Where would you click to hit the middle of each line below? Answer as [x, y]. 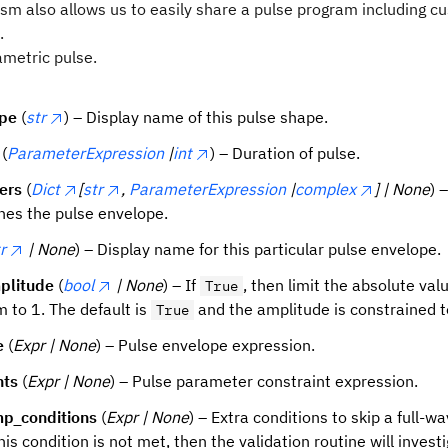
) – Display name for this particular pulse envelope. [258, 249]
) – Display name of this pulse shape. [196, 117]
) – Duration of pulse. [285, 153]
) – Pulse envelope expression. [205, 345]
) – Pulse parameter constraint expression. [264, 381]
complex [325, 189]
